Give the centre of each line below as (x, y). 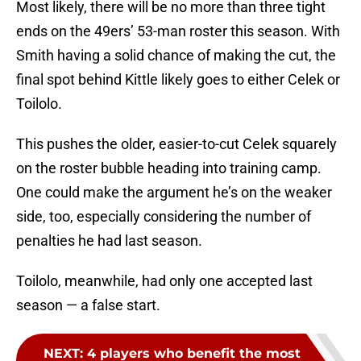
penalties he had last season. (109, 241)
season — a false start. (88, 305)
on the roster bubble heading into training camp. (169, 168)
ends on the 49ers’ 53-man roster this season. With (178, 31)
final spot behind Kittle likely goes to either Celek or (178, 80)
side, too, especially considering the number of (164, 217)
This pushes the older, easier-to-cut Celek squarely (176, 144)
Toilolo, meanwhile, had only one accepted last (164, 281)
